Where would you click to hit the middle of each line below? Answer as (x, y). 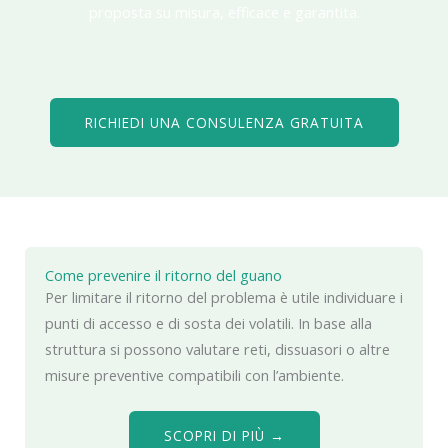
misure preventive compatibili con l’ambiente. (194, 375)
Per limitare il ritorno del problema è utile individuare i (224, 297)
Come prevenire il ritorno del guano (163, 275)
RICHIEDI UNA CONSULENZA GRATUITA (224, 123)
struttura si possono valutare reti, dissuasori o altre (217, 349)
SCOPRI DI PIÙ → (224, 436)
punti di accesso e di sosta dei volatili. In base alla (208, 323)
